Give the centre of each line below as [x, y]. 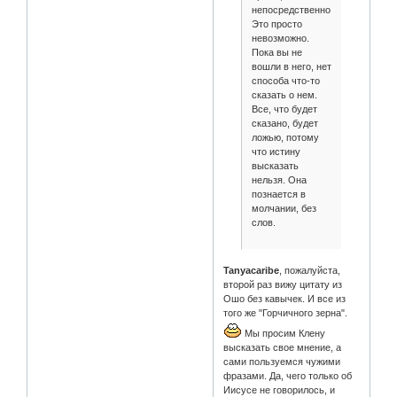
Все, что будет [284, 109]
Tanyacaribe [252, 271]
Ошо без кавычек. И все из [285, 299]
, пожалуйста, [310, 271]
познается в [278, 194]
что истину [276, 151]
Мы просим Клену [284, 334]
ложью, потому [285, 137]
